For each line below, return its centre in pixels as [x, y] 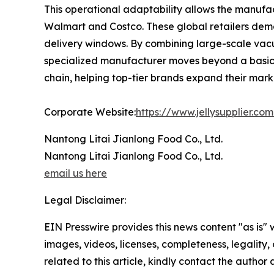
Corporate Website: [90, 112]
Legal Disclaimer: [85, 200]
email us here [76, 173]
